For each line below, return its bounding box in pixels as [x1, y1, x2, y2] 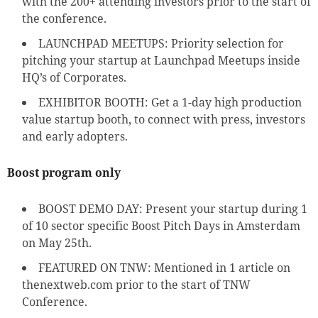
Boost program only [7, 165, 121, 181]
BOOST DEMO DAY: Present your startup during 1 [38, 201, 307, 217]
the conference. [22, 11, 106, 27]
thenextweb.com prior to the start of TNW [22, 277, 251, 293]
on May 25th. [22, 235, 92, 251]
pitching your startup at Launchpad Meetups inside [22, 53, 300, 69]
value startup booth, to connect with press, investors [22, 111, 305, 128]
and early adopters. [22, 128, 128, 145]
